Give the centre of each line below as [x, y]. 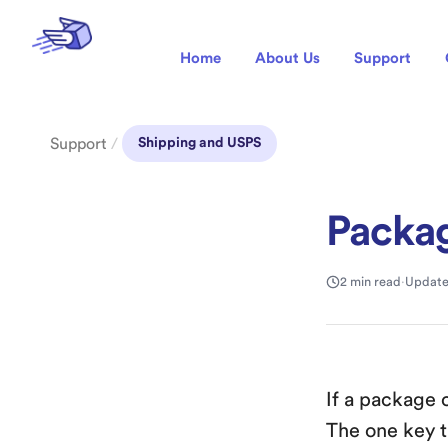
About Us [287, 58]
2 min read [370, 281]
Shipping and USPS [199, 143]
